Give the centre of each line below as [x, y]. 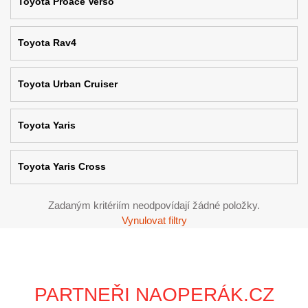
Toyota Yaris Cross [62, 166]
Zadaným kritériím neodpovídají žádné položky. [154, 205]
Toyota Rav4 [47, 43]
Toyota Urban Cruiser [68, 84]
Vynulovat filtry [154, 220]
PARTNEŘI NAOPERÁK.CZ [154, 295]
